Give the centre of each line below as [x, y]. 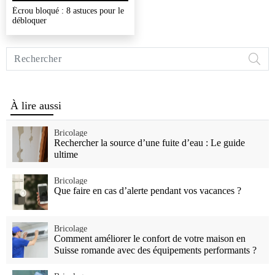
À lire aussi [36, 105]
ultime [66, 154]
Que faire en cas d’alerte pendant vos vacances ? [148, 190]
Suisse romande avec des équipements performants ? [155, 250]
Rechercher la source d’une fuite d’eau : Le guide [149, 142]
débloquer [29, 20]
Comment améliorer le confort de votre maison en [150, 238]
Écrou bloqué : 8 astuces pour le [68, 10]
